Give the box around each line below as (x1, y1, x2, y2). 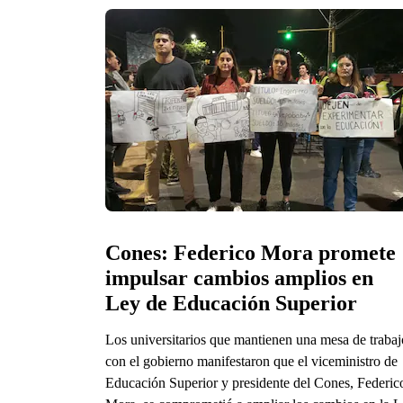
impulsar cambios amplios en (105, 265, 373, 290)
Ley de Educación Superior (105, 291, 357, 315)
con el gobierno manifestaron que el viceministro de (105, 353, 398, 369)
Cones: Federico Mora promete (105, 240, 396, 264)
